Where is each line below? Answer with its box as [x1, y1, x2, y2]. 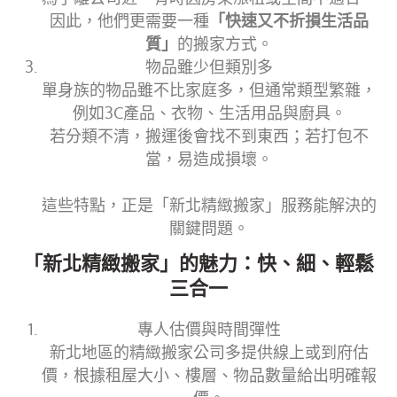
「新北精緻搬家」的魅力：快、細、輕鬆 [23, 255, 374, 276]
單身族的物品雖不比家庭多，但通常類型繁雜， [42, 80, 377, 100]
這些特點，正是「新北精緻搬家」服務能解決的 [42, 195, 377, 215]
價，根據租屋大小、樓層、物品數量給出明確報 [42, 365, 377, 385]
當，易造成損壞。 [145, 149, 273, 169]
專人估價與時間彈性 [137, 319, 281, 339]
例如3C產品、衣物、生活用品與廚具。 [72, 103, 346, 123]
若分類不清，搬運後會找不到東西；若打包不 [50, 126, 369, 146]
